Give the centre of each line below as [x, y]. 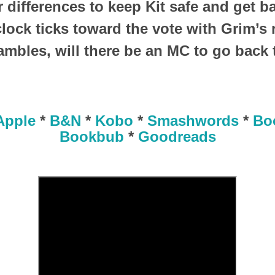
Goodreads [177, 137]
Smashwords [193, 121]
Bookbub [91, 137]
